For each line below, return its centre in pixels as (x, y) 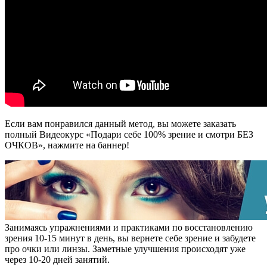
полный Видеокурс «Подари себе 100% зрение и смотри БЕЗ (129, 134)
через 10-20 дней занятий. (57, 259)
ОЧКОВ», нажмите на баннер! (67, 145)
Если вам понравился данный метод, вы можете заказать (120, 123)
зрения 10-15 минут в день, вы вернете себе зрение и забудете (130, 238)
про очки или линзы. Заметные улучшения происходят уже (125, 249)
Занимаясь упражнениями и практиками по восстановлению (129, 227)
